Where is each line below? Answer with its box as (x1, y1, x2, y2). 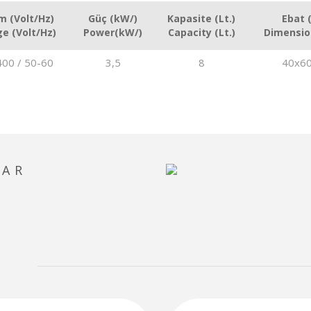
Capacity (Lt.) (167, 26, 235, 39)
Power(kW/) (83, 26, 142, 39)
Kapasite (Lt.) (167, 12, 235, 25)
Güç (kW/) (88, 12, 137, 25)
